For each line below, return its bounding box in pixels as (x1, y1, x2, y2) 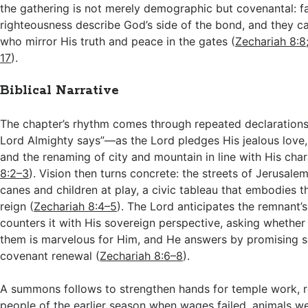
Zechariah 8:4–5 (34, 199, 118, 213)
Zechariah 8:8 (235, 34, 307, 48)
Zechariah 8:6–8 (100, 249, 184, 263)
